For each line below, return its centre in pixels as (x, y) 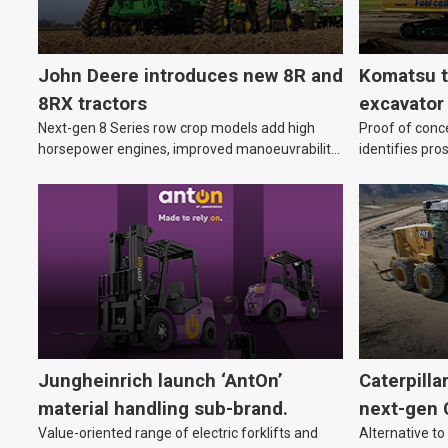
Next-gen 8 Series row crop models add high (176, 128)
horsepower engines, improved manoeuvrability (188, 149)
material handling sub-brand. (163, 409)
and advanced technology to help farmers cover (188, 170)
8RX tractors (92, 104)
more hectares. (86, 191)
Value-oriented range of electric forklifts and (178, 433)
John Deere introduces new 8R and (190, 76)
